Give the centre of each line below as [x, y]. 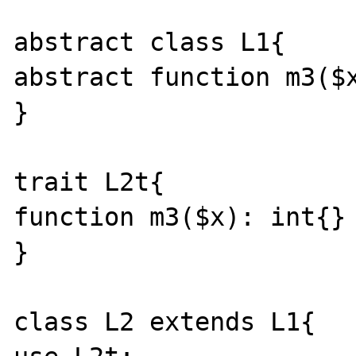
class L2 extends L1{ [172, 321]
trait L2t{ [97, 182]
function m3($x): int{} [180, 217]
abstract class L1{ [157, 42]
